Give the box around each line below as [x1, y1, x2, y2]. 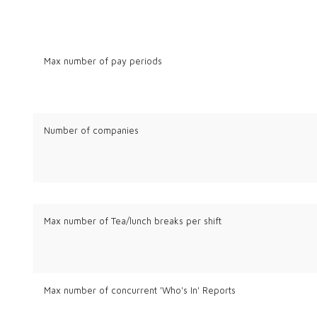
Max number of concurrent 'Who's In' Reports [43, 285, 236, 296]
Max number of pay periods [43, 56, 162, 67]
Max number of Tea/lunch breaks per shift [43, 216, 221, 227]
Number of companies [43, 125, 139, 137]
